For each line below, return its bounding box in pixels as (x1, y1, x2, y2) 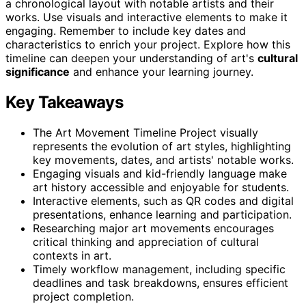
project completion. (33, 289, 134, 303)
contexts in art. (33, 248, 111, 262)
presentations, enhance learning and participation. (33, 207, 292, 221)
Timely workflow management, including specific (33, 262, 286, 276)
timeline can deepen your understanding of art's (5, 51, 258, 65)
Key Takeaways (5, 92, 124, 112)
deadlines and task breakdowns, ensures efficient (33, 275, 288, 290)
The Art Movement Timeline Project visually (33, 125, 258, 139)
